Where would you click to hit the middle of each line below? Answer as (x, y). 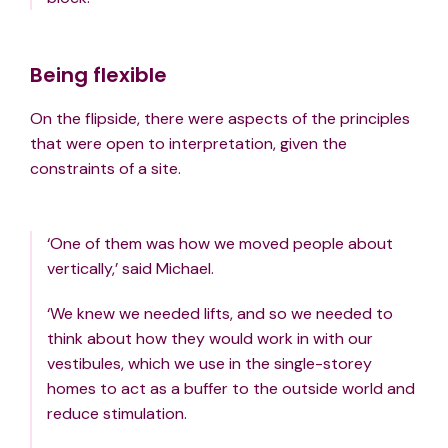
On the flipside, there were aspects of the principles (220, 119)
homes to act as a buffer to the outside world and (231, 389)
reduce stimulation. (117, 414)
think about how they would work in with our (210, 339)
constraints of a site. (105, 169)
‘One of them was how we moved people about (220, 244)
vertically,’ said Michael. (130, 269)
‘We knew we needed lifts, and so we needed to (220, 314)
